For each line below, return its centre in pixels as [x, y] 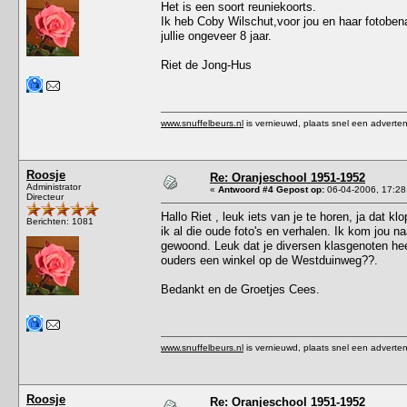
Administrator [54, 186]
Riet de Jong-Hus [206, 65]
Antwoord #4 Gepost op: [271, 189]
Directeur [45, 196]
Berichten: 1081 [60, 221]
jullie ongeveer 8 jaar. [218, 35]
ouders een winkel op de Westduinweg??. [269, 260]
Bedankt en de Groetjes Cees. [240, 289]
